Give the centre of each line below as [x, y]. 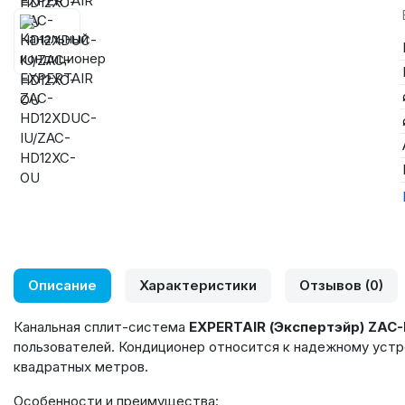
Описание [62, 285]
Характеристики [198, 285]
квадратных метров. [81, 367]
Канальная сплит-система [101, 327]
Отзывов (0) [341, 285]
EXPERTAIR [227, 327]
